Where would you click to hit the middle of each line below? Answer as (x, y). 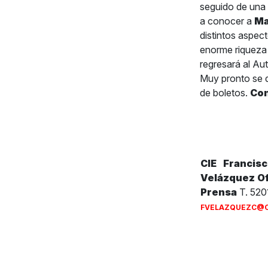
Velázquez (227, 178)
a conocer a (227, 21)
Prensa (218, 192)
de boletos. (225, 93)
